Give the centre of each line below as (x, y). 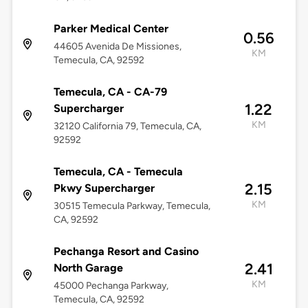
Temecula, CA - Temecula (118, 172)
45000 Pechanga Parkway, (111, 286)
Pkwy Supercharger (104, 188)
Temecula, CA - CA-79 (110, 92)
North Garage (88, 268)
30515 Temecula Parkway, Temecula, (132, 206)
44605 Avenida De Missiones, (117, 47)
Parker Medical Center (111, 29)
